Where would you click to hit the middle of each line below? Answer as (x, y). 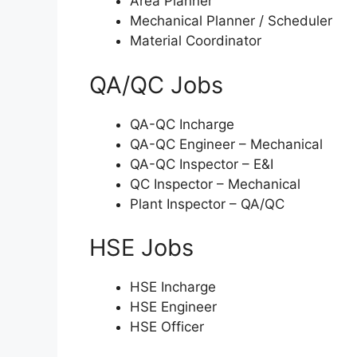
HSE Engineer (173, 307)
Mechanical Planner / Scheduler (231, 21)
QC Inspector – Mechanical (215, 184)
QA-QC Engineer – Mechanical (226, 144)
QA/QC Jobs (156, 84)
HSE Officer (167, 327)
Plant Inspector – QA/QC (207, 204)
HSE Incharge (173, 287)
